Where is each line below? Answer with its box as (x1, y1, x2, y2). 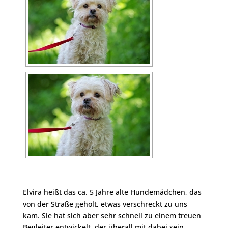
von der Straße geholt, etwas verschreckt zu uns (22, 199, 187, 209)
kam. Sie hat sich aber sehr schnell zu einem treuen (22, 211, 201, 221)
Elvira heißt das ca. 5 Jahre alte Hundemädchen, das (22, 187, 202, 197)
